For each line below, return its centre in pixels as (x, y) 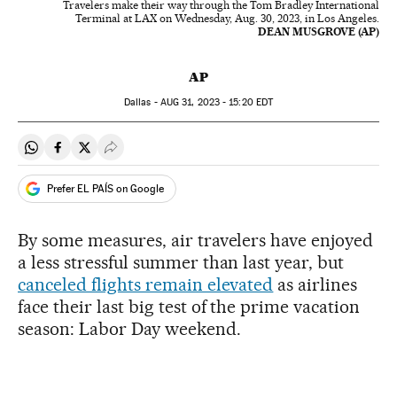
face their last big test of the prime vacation (189, 307)
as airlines (315, 285)
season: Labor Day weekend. (129, 329)
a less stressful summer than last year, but (181, 263)
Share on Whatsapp (90, 154)
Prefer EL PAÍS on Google (105, 188)
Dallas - (142, 103)
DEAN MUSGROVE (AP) (319, 32)
